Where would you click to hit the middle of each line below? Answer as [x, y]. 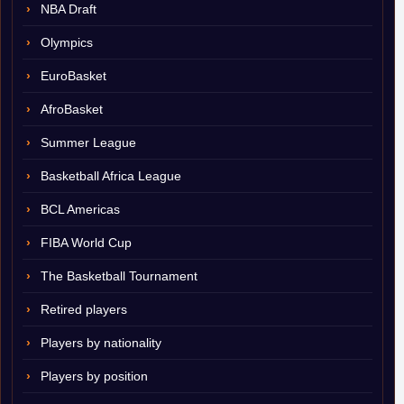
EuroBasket [73, 76]
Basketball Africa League [111, 176]
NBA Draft [69, 9]
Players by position [94, 376]
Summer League [88, 142]
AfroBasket [72, 109]
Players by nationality [101, 343]
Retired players [84, 309]
